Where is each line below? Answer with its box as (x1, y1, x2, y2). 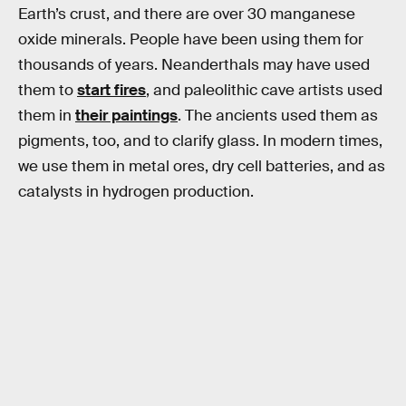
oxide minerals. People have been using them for (18, 30, 363, 50)
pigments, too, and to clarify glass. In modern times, (18, 131, 382, 151)
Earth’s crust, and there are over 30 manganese (18, 5, 355, 24)
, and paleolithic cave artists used (146, 81, 382, 101)
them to (18, 81, 77, 101)
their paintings (75, 106, 178, 126)
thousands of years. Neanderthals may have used (18, 55, 370, 75)
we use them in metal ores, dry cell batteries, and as (18, 157, 385, 177)
